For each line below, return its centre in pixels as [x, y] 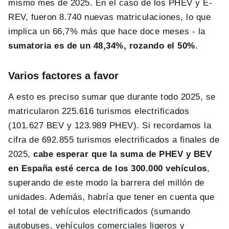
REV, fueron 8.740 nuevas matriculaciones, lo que [110, 17]
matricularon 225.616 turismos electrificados [99, 111]
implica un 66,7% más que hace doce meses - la [107, 32]
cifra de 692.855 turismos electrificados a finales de [114, 140]
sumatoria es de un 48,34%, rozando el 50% [102, 46]
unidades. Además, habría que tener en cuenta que [111, 197]
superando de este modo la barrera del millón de [106, 183]
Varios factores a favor [63, 76]
